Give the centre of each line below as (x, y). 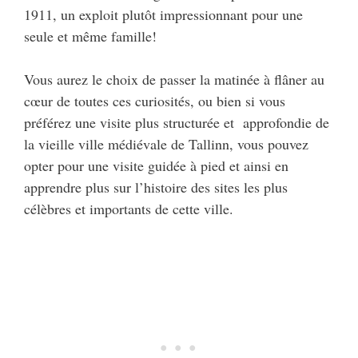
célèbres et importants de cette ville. (129, 209)
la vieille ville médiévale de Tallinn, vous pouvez (166, 144)
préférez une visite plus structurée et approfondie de (177, 123)
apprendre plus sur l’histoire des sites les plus (156, 187)
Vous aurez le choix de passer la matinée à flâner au (174, 80)
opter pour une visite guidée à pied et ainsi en (156, 166)
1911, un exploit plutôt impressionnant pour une (163, 15)
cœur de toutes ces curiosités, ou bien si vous (155, 101)
